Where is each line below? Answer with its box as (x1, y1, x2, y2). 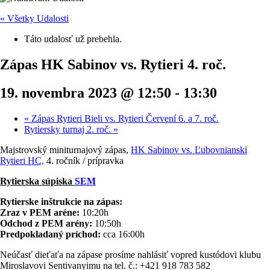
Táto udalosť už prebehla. (24, 34, 122, 44)
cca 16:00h (103, 228, 145, 239)
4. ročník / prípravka (44, 155, 124, 166)
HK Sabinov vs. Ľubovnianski (131, 144, 247, 155)
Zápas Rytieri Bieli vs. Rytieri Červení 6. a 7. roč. (29, 113, 219, 124)
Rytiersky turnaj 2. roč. (24, 124, 113, 134)
